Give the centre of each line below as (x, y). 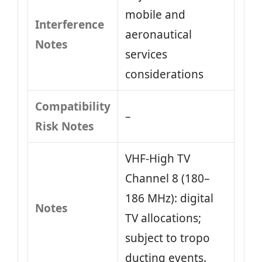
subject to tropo (168, 238)
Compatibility (73, 106)
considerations (164, 74)
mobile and (155, 15)
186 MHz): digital (169, 198)
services (146, 54)
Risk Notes (64, 126)
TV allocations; (163, 218)
